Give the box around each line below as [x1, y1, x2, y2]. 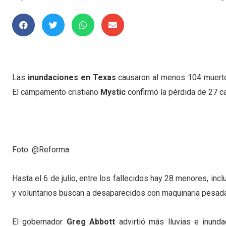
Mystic [100, 87, 126, 97]
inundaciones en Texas [27, 73, 116, 83]
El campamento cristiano [12, 87, 100, 97]
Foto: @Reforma [12, 145, 69, 155]
